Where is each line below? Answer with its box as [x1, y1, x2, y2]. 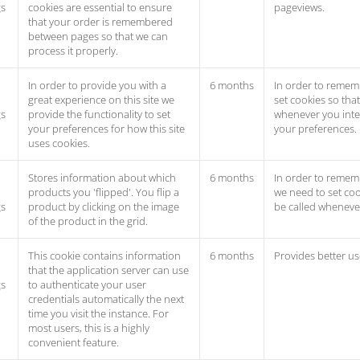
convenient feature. [28, 335, 119, 350]
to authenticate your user [28, 277, 146, 292]
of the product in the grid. [28, 214, 148, 228]
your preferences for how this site [28, 121, 185, 136]
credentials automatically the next [28, 292, 184, 306]
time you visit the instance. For [28, 306, 169, 321]
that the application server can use [28, 263, 189, 277]
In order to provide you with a [28, 78, 166, 92]
